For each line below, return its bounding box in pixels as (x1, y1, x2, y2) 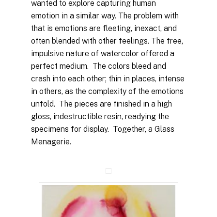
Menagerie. (31, 137, 71, 146)
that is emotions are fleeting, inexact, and (31, 24, 177, 33)
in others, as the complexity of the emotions (31, 87, 184, 96)
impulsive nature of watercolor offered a (31, 49, 174, 58)
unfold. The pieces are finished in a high (31, 99, 172, 108)
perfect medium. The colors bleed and (31, 62, 166, 71)
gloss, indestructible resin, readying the (31, 112, 169, 121)
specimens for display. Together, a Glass (31, 124, 174, 134)
